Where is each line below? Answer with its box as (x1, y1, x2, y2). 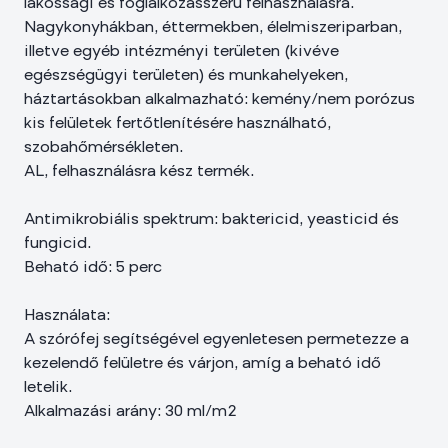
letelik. (24, 380, 72, 396)
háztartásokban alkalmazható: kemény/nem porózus (24, 92, 415, 108)
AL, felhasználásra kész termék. (24, 164, 254, 180)
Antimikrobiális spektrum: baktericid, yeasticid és (24, 212, 399, 228)
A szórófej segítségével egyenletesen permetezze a (24, 332, 409, 348)
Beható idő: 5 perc (24, 260, 162, 276)
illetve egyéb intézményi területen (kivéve (24, 44, 339, 60)
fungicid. (24, 236, 91, 252)
